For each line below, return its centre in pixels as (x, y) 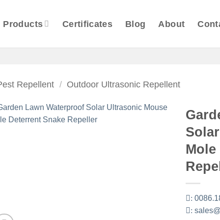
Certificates (87, 24)
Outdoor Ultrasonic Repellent (124, 84)
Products (23, 24)
